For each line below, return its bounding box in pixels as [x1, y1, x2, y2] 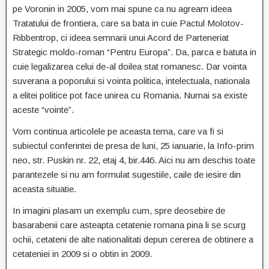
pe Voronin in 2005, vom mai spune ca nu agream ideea [13, 4, 232, 14]
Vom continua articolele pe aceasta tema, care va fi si [13, 126, 223, 137]
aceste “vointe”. [13, 104, 74, 115]
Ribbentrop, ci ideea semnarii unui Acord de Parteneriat [13, 32, 229, 43]
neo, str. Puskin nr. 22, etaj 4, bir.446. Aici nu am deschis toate [13, 155, 255, 166]
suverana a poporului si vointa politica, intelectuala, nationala [13, 76, 250, 86]
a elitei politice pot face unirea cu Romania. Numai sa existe [13, 90, 247, 101]
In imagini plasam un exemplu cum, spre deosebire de [13, 205, 225, 216]
